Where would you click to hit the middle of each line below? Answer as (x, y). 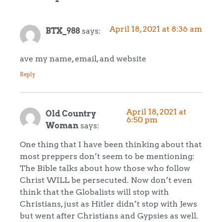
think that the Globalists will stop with (94, 192)
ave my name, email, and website (83, 59)
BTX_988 (63, 30)
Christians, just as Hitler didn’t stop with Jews (109, 203)
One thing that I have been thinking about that (111, 144)
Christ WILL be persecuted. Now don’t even (106, 180)
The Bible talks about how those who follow (105, 168)
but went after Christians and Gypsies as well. (109, 215)
